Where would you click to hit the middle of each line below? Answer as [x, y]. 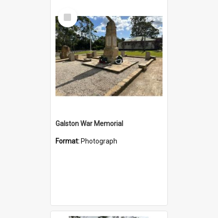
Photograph [99, 141]
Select [70, 11]
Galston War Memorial [89, 123]
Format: [68, 141]
